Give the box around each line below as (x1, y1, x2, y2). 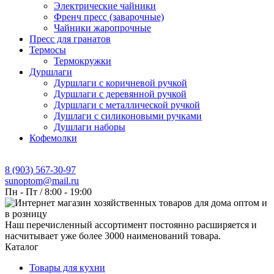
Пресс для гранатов (29, 33, 111, 44)
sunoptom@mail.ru (5, 175, 79, 186)
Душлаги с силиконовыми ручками (54, 110, 202, 121)
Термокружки (54, 55, 111, 66)
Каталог (5, 241, 39, 252)
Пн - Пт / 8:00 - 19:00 (5, 186, 92, 197)
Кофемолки (29, 132, 77, 143)
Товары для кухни (29, 262, 105, 273)
